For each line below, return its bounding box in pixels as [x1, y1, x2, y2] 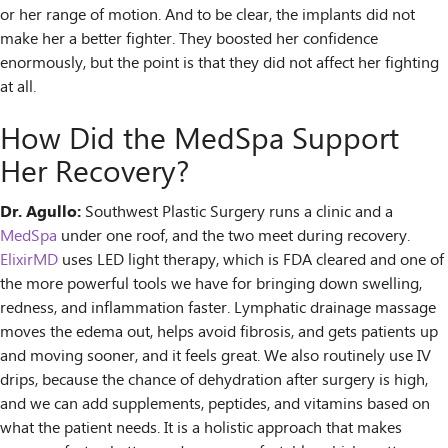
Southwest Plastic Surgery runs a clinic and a [81, 199, 393, 225]
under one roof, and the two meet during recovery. [57, 223, 410, 249]
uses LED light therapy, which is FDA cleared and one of [58, 247, 444, 273]
